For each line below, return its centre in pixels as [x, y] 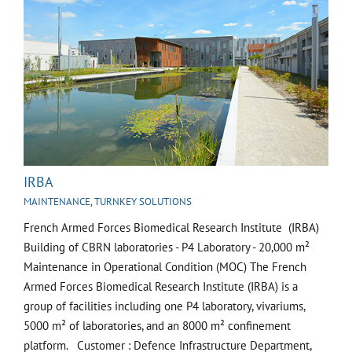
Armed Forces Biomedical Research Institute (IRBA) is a [161, 286]
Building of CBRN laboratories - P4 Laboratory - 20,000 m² [167, 247]
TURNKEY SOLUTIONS [143, 201]
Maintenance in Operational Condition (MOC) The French [165, 266]
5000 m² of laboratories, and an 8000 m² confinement [157, 325]
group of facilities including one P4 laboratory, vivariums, [164, 306]
